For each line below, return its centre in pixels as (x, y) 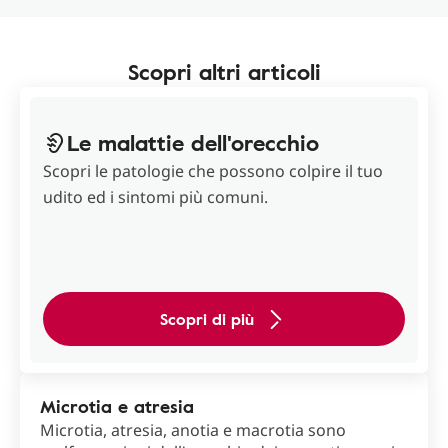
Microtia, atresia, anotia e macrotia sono (193, 430)
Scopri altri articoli (224, 72)
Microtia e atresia (117, 406)
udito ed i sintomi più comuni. (155, 197)
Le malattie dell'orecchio (193, 143)
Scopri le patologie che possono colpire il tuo (213, 171)
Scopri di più (207, 319)
